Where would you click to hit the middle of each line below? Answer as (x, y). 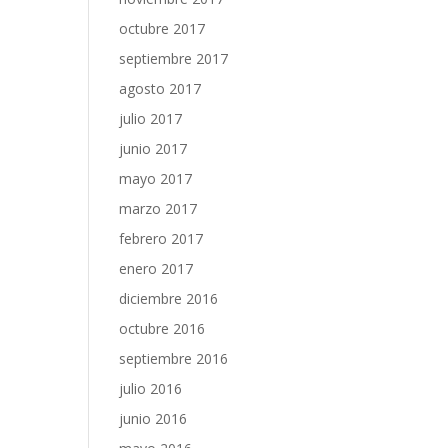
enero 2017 (156, 268)
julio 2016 (151, 388)
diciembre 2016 (169, 298)
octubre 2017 (162, 28)
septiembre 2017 (174, 58)
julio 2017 (151, 118)
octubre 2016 (162, 328)
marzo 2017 (158, 208)
